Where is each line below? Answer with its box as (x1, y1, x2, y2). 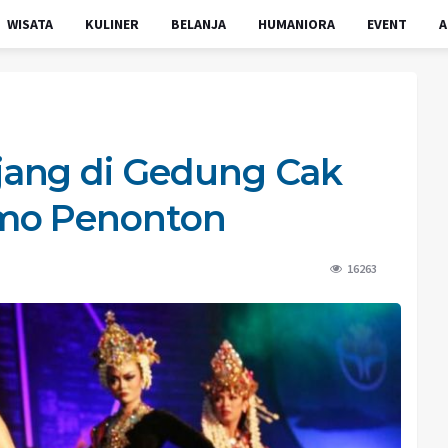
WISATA (6, 15, 53, 33)
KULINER (84, 15, 139, 33)
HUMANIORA (257, 15, 335, 33)
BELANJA (170, 15, 226, 33)
